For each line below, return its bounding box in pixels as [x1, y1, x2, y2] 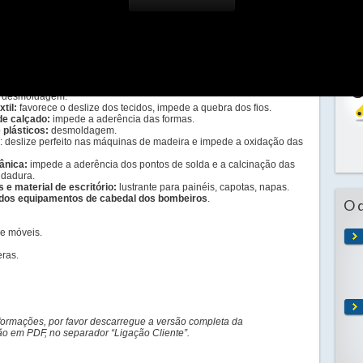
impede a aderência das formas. [50, 113, 194, 125]
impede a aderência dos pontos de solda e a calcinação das [28, 159, 295, 170]
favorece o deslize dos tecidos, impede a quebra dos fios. [17, 102, 271, 113]
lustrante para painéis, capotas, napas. [117, 181, 289, 193]
